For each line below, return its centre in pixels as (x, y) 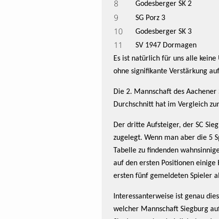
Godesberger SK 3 (164, 32)
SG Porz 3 (150, 18)
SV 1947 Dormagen (166, 45)
